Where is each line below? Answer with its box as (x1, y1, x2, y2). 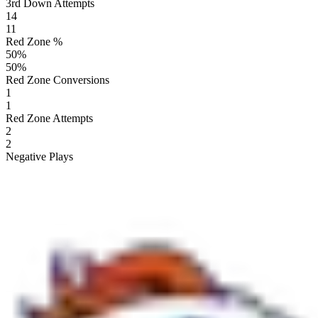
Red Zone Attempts (6, 111, 93, 124)
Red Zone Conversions (6, 73, 109, 86)
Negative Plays (6, 150, 73, 163)
